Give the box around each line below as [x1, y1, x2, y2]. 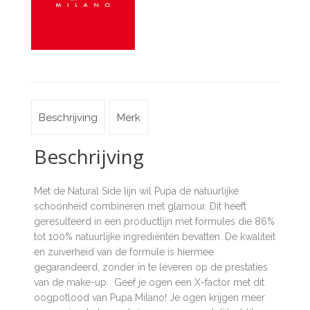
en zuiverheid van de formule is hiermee [33, 246, 214, 258]
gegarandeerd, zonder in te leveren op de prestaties [33, 262, 268, 273]
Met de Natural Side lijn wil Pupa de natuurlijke [33, 185, 239, 197]
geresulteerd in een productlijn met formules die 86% [33, 216, 275, 228]
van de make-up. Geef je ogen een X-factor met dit [33, 277, 264, 289]
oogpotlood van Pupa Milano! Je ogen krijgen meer [33, 292, 265, 304]
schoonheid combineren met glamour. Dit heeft [33, 201, 246, 212]
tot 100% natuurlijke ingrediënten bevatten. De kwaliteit [33, 231, 275, 243]
